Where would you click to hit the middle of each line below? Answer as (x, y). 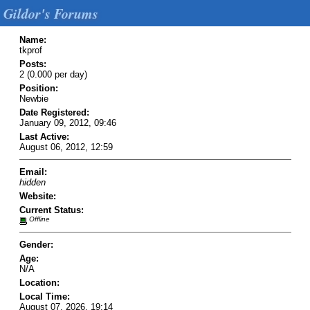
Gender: (36, 245)
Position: (38, 88)
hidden (32, 182)
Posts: (33, 64)
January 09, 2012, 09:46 (67, 122)
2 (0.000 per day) (53, 74)
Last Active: (44, 136)
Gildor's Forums (51, 13)
